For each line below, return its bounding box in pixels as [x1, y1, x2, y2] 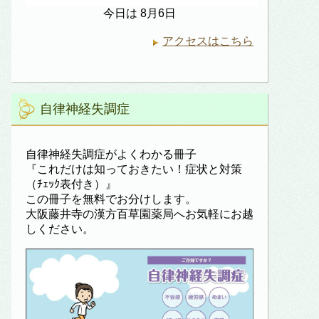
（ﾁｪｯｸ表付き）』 [26, 177, 117, 190]
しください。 [26, 222, 94, 235]
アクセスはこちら [162, 34, 253, 47]
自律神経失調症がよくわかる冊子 [26, 147, 197, 160]
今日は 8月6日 [103, 6, 176, 19]
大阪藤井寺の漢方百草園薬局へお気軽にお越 [26, 207, 253, 220]
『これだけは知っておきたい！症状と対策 [26, 162, 242, 175]
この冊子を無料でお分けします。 [26, 192, 197, 205]
